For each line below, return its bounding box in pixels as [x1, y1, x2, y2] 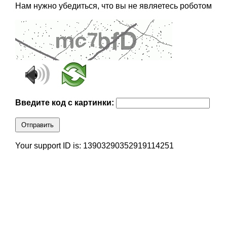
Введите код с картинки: [15, 98, 116, 107]
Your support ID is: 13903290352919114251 [15, 141, 174, 150]
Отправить [21, 121, 54, 129]
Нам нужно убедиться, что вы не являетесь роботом [15, 2, 212, 11]
